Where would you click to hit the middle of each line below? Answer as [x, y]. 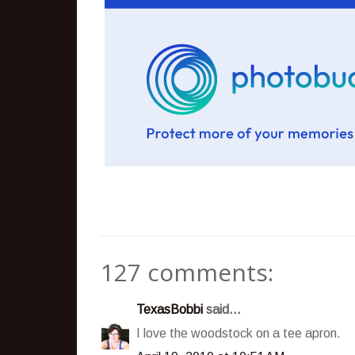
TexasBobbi [170, 309]
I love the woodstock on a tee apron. [239, 333]
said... [222, 309]
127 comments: [187, 272]
